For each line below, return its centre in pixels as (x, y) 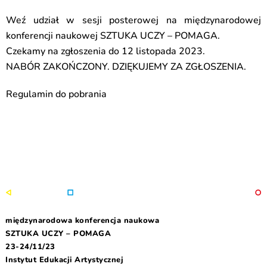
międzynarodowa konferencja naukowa (82, 221)
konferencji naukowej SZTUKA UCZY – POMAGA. (114, 36)
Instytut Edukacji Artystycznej (64, 260)
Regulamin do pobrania (56, 94)
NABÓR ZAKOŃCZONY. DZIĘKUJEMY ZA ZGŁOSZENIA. (126, 67)
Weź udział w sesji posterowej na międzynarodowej (133, 20)
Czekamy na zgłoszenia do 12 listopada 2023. (105, 51)
